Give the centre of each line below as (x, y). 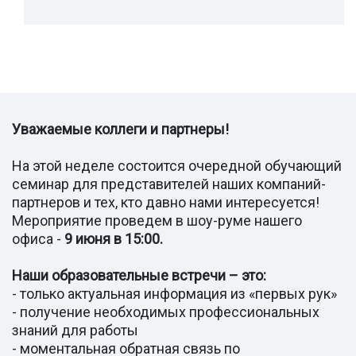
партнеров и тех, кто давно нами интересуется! (166, 202)
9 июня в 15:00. (114, 238)
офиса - (38, 238)
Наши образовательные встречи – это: (139, 275)
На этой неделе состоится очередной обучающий (177, 165)
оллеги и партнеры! (165, 129)
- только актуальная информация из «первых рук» (174, 293)
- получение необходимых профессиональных (166, 311)
